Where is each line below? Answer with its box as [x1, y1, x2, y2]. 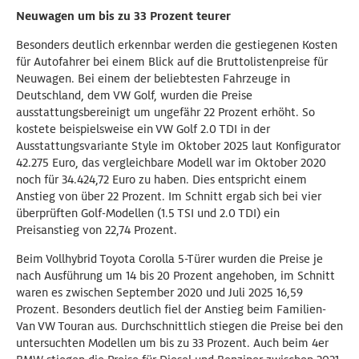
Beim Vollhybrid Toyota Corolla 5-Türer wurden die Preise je [16, 252, 323, 267]
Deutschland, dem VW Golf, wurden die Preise [16, 88, 252, 103]
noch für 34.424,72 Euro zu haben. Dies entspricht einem [16, 172, 307, 188]
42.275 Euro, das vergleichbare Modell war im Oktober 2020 [16, 155, 326, 171]
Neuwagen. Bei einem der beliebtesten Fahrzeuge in [16, 71, 290, 87]
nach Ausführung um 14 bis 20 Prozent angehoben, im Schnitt [16, 268, 335, 284]
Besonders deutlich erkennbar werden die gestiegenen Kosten [16, 38, 337, 53]
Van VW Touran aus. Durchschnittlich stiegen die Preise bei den [16, 319, 343, 334]
